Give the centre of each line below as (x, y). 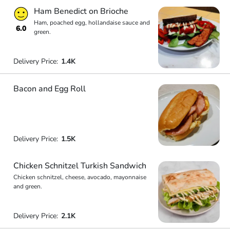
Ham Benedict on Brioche (81, 11)
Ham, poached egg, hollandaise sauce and (92, 23)
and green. (27, 186)
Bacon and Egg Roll (49, 89)
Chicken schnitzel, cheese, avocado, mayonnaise (80, 177)
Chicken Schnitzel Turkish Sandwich (80, 166)
